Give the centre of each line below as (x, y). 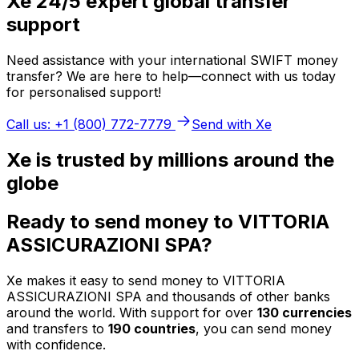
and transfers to (57, 329)
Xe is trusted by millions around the (170, 159)
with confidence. (56, 345)
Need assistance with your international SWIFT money (172, 60)
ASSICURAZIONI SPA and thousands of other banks (168, 297)
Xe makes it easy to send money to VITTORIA (146, 281)
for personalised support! (84, 92)
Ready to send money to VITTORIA (168, 222)
